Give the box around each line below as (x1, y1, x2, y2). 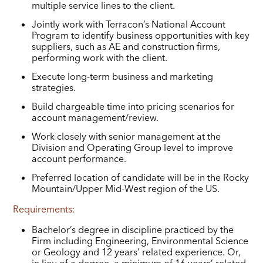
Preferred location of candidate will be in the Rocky (32, 171, 249, 183)
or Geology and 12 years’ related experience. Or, (32, 245, 241, 258)
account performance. (32, 152, 127, 164)
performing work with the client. (32, 51, 168, 63)
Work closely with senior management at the (32, 130, 221, 142)
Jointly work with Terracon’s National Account (32, 18, 226, 30)
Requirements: (13, 203, 76, 215)
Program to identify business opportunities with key (32, 29, 250, 41)
